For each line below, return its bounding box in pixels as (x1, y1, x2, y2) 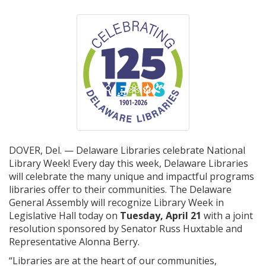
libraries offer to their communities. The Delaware (9, 183, 232, 196)
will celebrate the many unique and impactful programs (9, 170, 254, 183)
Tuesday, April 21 (120, 209, 201, 222)
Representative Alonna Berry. (9, 235, 140, 248)
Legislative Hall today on (9, 209, 120, 222)
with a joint (201, 209, 253, 222)
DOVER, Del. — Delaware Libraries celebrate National (9, 144, 245, 157)
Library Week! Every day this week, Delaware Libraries (9, 157, 248, 170)
